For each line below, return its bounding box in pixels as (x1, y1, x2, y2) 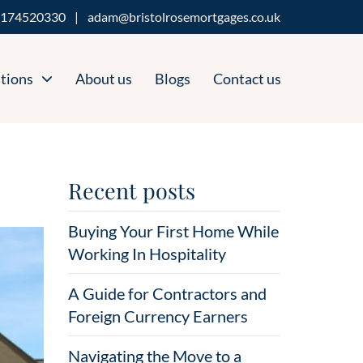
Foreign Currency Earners (67, 306, 248, 326)
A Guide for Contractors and (67, 284, 267, 303)
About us (75, 69, 132, 88)
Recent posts (67, 176, 195, 205)
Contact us (213, 69, 281, 88)
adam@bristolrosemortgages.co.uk (88, 9, 280, 24)
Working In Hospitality (67, 244, 226, 263)
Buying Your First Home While (67, 221, 279, 241)
